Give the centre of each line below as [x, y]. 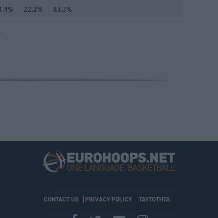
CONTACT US [61, 199]
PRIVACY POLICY [108, 199]
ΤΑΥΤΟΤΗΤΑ [154, 199]
